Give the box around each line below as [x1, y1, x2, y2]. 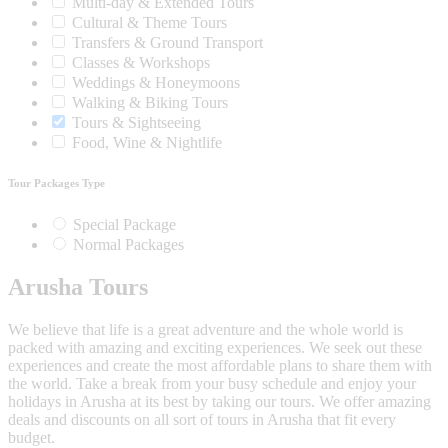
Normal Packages [69, 236, 184, 254]
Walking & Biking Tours [72, 94, 228, 112]
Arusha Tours [8, 273, 148, 300]
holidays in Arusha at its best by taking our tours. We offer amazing [8, 392, 431, 410]
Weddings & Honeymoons [72, 74, 240, 92]
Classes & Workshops [72, 54, 210, 72]
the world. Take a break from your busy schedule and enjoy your [8, 374, 416, 392]
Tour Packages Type [8, 177, 105, 190]
